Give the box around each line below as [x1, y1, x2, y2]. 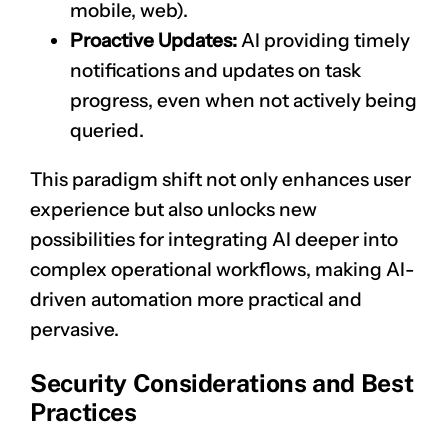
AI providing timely [237, 28, 410, 52]
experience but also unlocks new [30, 197, 317, 221]
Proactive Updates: [70, 28, 237, 52]
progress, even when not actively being [70, 88, 417, 112]
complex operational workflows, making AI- [30, 257, 414, 281]
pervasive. [30, 317, 119, 341]
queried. [70, 118, 144, 142]
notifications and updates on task [70, 58, 361, 82]
